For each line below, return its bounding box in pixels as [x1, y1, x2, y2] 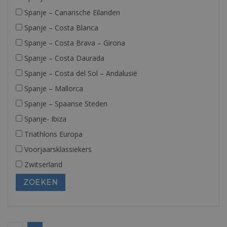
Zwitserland [22, 160, 62, 169]
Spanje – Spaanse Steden [22, 99, 107, 108]
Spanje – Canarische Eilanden [22, 8, 120, 17]
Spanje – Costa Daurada [22, 53, 104, 63]
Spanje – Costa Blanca [22, 23, 98, 32]
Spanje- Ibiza [22, 114, 66, 124]
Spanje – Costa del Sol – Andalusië [22, 68, 137, 78]
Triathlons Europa [22, 129, 83, 139]
